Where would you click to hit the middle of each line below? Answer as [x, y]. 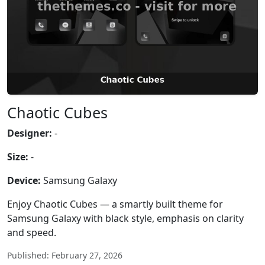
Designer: [30, 133]
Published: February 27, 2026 [65, 255]
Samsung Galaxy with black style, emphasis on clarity [125, 218]
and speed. [32, 232]
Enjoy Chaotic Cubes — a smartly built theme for [115, 204]
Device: [24, 180]
